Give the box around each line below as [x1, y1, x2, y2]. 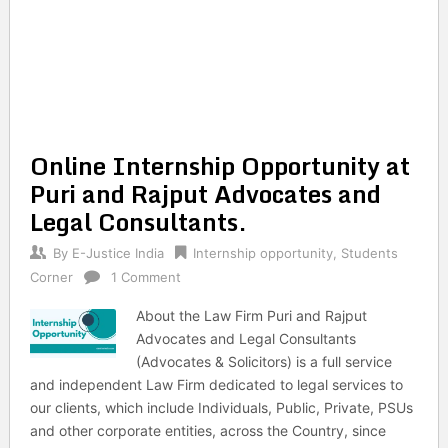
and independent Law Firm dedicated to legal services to [29, 376, 403, 393]
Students [340, 245, 398, 261]
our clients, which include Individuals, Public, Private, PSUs [29, 399, 413, 416]
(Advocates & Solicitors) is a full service [136, 353, 393, 370]
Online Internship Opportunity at [29, 146, 410, 185]
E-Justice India [71, 245, 164, 261]
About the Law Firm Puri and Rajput [136, 307, 368, 324]
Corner [29, 269, 73, 285]
